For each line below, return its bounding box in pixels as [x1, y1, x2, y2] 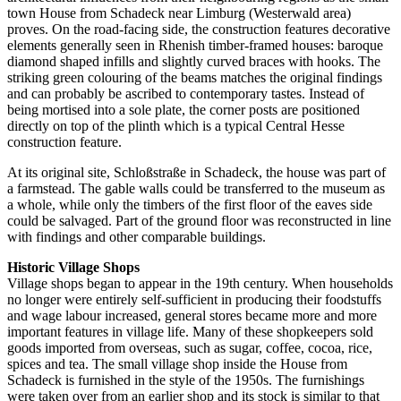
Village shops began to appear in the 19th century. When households [7, 275, 393, 291]
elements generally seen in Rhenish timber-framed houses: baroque [7, 37, 383, 53]
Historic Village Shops [7, 259, 140, 275]
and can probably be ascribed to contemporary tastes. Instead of [7, 85, 364, 101]
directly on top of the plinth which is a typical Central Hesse [7, 117, 345, 133]
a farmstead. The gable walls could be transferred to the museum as [7, 180, 385, 196]
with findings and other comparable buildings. [7, 228, 266, 244]
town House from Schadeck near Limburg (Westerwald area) [7, 4, 351, 21]
